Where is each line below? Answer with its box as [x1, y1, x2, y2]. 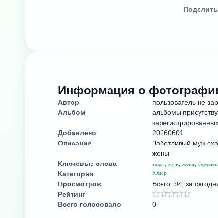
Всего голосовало [58, 200, 121, 208]
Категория [58, 169, 93, 178]
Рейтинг [58, 190, 85, 198]
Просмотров [58, 180, 101, 188]
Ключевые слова [58, 159, 117, 167]
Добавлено [58, 128, 96, 137]
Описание [58, 139, 91, 147]
